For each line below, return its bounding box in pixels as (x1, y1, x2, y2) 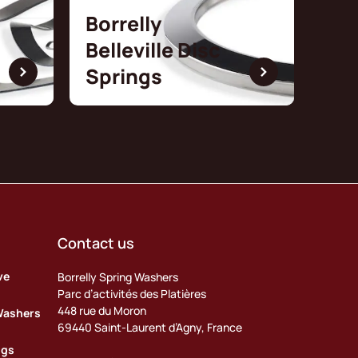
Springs (86, 62, 162, 90)
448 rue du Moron (57, 302, 153, 318)
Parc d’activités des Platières (57, 285, 213, 301)
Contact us (57, 233, 134, 253)
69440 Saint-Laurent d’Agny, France (57, 319, 242, 335)
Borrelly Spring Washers (57, 268, 178, 284)
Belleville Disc (86, 35, 221, 64)
